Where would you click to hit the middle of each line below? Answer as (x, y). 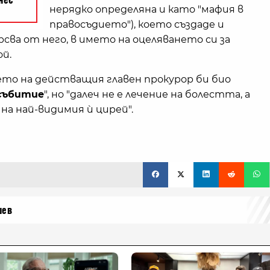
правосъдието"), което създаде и (137, 25)
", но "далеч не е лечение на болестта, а (147, 95)
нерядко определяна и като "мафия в (146, 10)
